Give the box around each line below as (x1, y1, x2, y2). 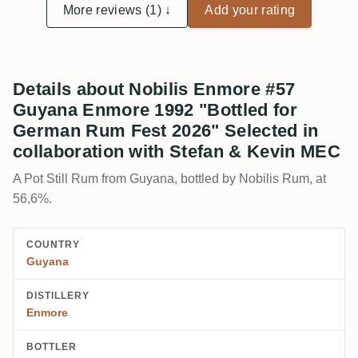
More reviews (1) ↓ (62, 3, 172, 18)
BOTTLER (26, 341, 77, 353)
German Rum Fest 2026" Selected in (13, 121, 319, 141)
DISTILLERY (26, 290, 89, 302)
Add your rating (205, 3, 296, 18)
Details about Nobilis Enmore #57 (13, 79, 296, 100)
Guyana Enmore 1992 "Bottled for (13, 100, 297, 121)
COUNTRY (26, 239, 80, 251)
